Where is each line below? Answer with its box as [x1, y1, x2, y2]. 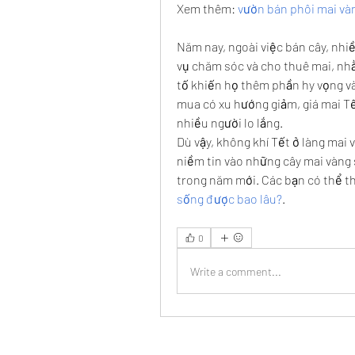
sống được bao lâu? [177, 191, 282, 206]
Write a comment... [190, 264, 281, 278]
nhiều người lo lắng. [177, 115, 283, 130]
